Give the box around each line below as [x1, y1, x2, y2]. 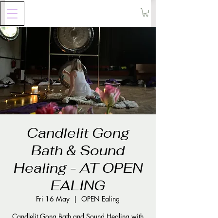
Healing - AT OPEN [13, 159, 143, 177]
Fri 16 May [36, 194, 70, 203]
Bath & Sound [31, 141, 125, 159]
